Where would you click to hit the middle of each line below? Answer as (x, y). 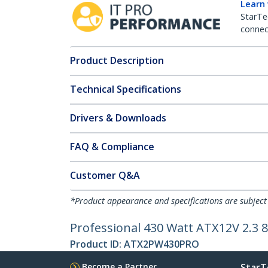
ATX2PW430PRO (162, 244)
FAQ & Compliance (112, 147)
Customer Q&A (105, 175)
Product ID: (97, 244)
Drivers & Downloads (118, 118)
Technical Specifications (126, 89)
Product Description (117, 60)
